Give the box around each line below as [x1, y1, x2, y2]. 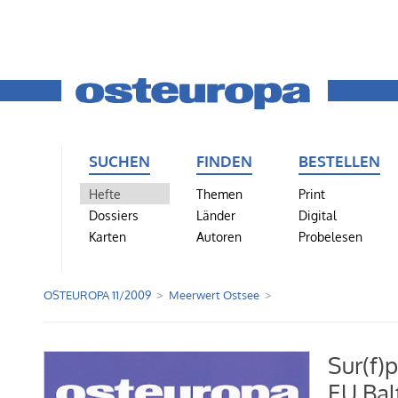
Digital [298, 206, 337, 223]
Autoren [195, 227, 242, 244]
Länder [195, 206, 235, 223]
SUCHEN [89, 150, 150, 171]
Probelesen [298, 227, 362, 244]
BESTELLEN [298, 150, 380, 171]
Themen [195, 185, 243, 202]
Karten [89, 227, 126, 244]
